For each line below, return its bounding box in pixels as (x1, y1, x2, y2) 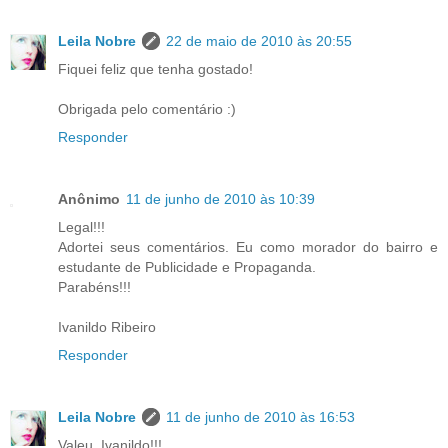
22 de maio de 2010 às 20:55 (166, 32, 352, 49)
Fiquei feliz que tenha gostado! (58, 60, 253, 77)
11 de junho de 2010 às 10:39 (126, 190, 315, 207)
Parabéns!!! (58, 278, 131, 295)
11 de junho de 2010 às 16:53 (166, 408, 355, 425)
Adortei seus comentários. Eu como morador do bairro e (58, 238, 438, 255)
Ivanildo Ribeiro (58, 318, 156, 335)
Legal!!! (58, 218, 105, 235)
